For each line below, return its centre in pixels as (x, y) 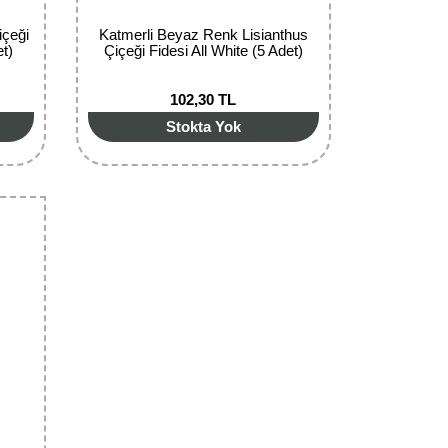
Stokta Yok (203, 126)
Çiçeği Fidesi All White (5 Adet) (203, 50)
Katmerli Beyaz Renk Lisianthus (203, 34)
